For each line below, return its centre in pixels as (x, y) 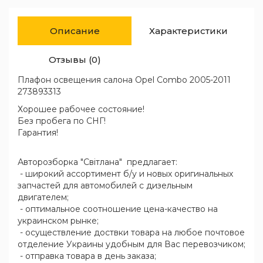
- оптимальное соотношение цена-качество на (118, 209)
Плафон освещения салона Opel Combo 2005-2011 (124, 80)
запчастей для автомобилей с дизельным (105, 186)
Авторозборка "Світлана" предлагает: (97, 162)
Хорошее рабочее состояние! (81, 109)
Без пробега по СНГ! (62, 121)
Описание (75, 31)
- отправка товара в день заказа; (87, 256)
